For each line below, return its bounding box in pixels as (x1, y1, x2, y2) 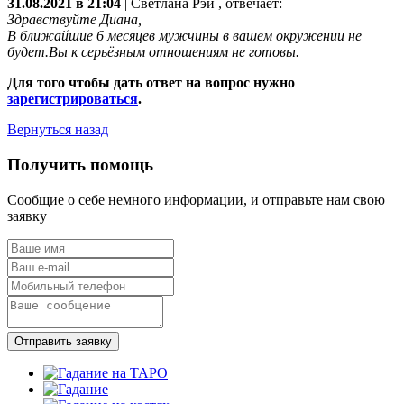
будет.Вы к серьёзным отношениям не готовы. (7, 44, 299, 60)
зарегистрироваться (7, 91, 138, 107)
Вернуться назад (7, 122, 108, 138)
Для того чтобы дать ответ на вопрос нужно (7, 75, 295, 91)
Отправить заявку (14, 334, 112, 348)
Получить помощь (7, 155, 153, 175)
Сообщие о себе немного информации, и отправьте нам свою (7, 191, 385, 207)
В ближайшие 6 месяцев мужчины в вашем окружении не (7, 28, 362, 44)
